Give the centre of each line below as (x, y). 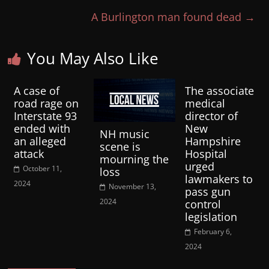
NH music (124, 134)
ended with (42, 128)
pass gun (207, 192)
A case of (37, 91)
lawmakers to (219, 179)
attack (29, 154)
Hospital (206, 154)
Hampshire (213, 141)
